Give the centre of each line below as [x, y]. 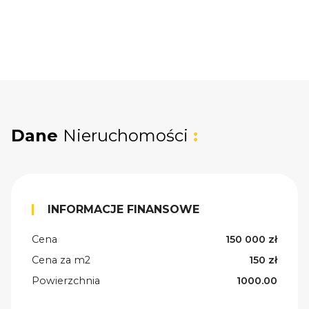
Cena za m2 [61, 260]
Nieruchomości [126, 136]
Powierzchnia [66, 281]
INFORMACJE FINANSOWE [123, 210]
